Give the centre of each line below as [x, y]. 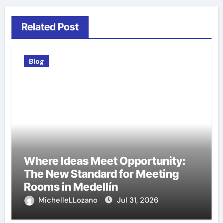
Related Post [50, 27]
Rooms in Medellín [71, 187]
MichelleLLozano [69, 200]
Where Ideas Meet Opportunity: [105, 161]
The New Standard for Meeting [101, 174]
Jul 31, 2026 [137, 200]
